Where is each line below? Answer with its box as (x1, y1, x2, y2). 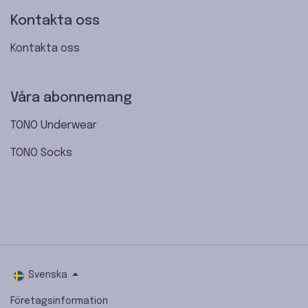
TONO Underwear (10, 120, 97, 132)
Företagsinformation (10, 296, 108, 307)
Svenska (27, 270, 67, 280)
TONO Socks (10, 147, 72, 159)
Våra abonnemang (10, 91, 132, 106)
